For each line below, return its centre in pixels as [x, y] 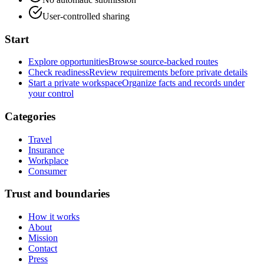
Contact [43, 249]
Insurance [46, 150]
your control [51, 94]
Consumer [47, 171]
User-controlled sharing [86, 16]
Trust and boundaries [57, 194]
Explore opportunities [68, 62]
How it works [54, 217]
